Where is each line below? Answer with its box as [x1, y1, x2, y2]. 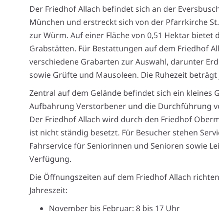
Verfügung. [29, 153, 71, 164]
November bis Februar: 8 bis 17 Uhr [49, 203, 180, 214]
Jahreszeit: [29, 185, 67, 196]
